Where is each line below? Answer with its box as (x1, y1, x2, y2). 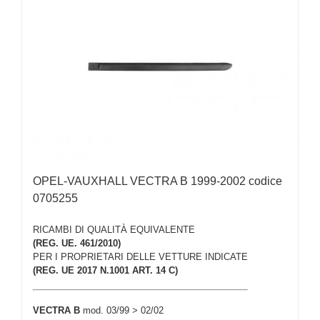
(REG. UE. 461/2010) (33, 238, 121, 249)
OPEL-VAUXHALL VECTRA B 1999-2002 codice (33, 174, 282, 187)
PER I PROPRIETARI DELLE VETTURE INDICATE (33, 251, 248, 263)
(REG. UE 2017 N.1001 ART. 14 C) (33, 265, 178, 276)
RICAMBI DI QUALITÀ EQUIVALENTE (33, 224, 195, 236)
